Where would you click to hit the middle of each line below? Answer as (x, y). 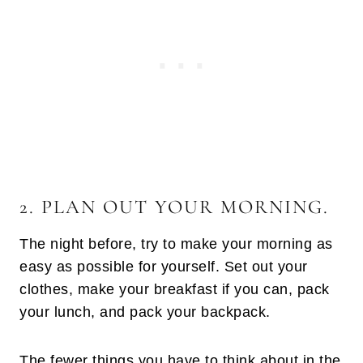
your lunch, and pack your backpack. (145, 312)
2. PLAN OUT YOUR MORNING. (174, 207)
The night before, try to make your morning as (176, 244)
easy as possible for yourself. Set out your (164, 267)
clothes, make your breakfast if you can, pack (175, 290)
